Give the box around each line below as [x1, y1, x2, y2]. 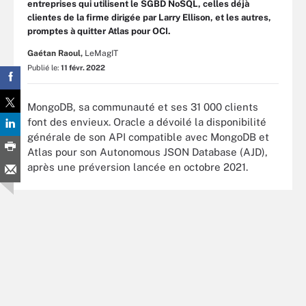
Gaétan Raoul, [27, 48, 83, 58]
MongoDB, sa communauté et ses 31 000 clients [27, 100, 258, 113]
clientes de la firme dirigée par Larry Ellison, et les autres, [27, 12, 271, 23]
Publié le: [27, 64, 61, 72]
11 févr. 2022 [61, 64, 105, 72]
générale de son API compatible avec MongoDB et [27, 130, 269, 143]
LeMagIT [85, 48, 118, 58]
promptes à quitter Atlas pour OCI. [27, 26, 171, 36]
